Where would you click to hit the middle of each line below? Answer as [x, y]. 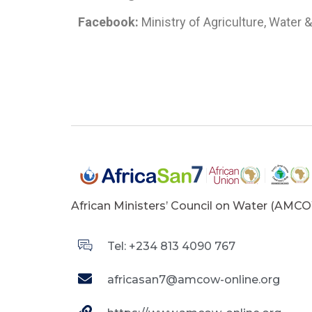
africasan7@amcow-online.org [194, 279]
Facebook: [108, 22]
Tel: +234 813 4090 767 [171, 246]
